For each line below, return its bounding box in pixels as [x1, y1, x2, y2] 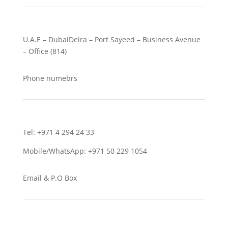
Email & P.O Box [22, 173, 77, 183]
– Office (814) [22, 46, 67, 56]
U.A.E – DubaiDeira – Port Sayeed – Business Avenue [22, 35, 201, 45]
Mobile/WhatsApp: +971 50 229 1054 [22, 146, 147, 156]
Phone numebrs [22, 73, 77, 83]
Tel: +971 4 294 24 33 [22, 127, 94, 137]
